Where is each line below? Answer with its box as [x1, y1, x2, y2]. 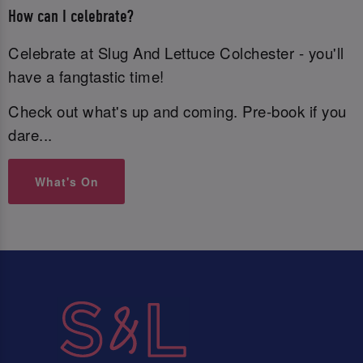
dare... [8, 124, 53, 146]
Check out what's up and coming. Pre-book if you [8, 100, 347, 122]
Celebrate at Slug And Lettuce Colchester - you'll [8, 41, 344, 63]
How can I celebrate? [8, 6, 134, 28]
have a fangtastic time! [8, 65, 169, 87]
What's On [34, 173, 99, 190]
